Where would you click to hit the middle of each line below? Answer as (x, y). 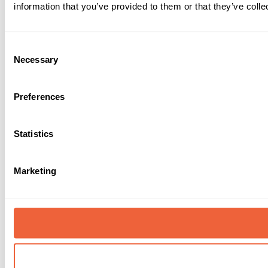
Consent (21, 47)
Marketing (35, 170)
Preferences (39, 96)
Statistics (33, 133)
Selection (22, 62)
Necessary (36, 59)
